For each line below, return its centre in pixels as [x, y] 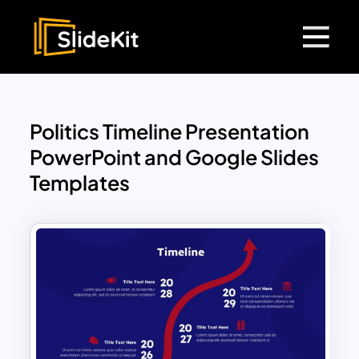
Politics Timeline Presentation [170, 132]
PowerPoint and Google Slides [175, 157]
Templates [80, 183]
